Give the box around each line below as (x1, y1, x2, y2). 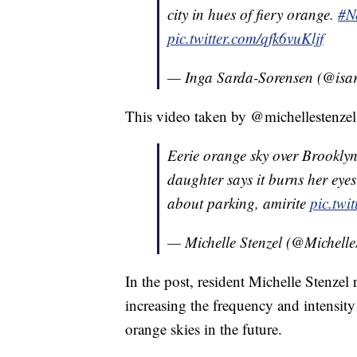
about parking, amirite (167, 193, 310, 214)
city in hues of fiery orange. (167, 4, 338, 25)
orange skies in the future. (125, 319, 282, 339)
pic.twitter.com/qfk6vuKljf (167, 28, 324, 49)
